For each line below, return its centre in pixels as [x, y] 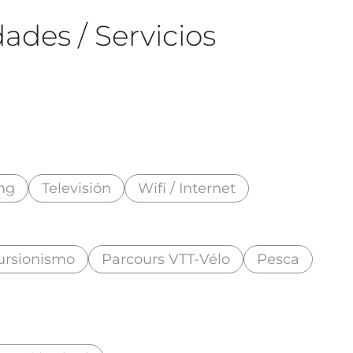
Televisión [77, 188]
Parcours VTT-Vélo [166, 259]
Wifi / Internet [187, 188]
